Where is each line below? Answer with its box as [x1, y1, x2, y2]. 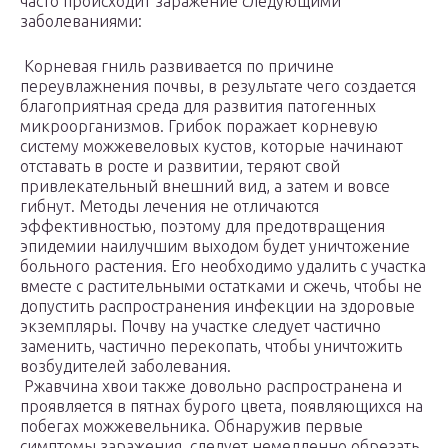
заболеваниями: [20, 12, 142, 31]
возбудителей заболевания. [20, 357, 231, 376]
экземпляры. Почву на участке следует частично [20, 317, 381, 336]
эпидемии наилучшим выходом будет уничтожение [20, 237, 410, 256]
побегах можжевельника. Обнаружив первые [20, 417, 363, 436]
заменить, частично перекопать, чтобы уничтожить [20, 337, 402, 356]
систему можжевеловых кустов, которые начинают [20, 137, 403, 156]
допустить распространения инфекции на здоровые [20, 297, 415, 316]
